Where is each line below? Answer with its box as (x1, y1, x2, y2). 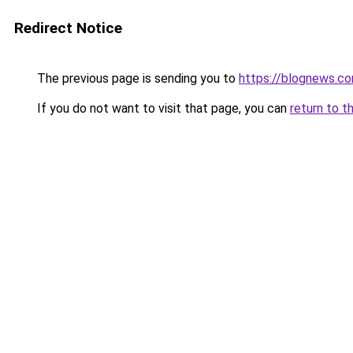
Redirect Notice (14, 19, 122, 37)
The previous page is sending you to (34, 71, 239, 86)
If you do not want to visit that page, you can (34, 101, 290, 116)
